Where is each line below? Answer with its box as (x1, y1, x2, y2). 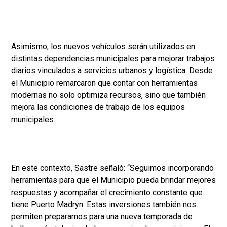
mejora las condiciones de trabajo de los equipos (11, 102, 185, 112)
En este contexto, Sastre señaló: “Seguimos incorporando (11, 163, 214, 173)
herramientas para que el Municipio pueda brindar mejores (11, 175, 216, 185)
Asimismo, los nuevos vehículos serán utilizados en (11, 42, 195, 52)
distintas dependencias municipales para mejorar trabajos (11, 54, 215, 64)
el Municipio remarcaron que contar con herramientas (11, 78, 198, 88)
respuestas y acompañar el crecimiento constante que (11, 187, 203, 198)
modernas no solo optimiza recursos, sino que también (11, 90, 206, 100)
